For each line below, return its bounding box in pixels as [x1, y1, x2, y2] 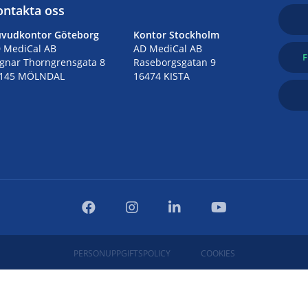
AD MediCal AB [133, 41, 202, 55]
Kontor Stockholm [133, 27, 219, 41]
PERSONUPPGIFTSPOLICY [73, 247, 170, 259]
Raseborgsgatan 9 [133, 55, 216, 69]
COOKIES [200, 247, 235, 259]
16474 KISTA [133, 69, 190, 82]
